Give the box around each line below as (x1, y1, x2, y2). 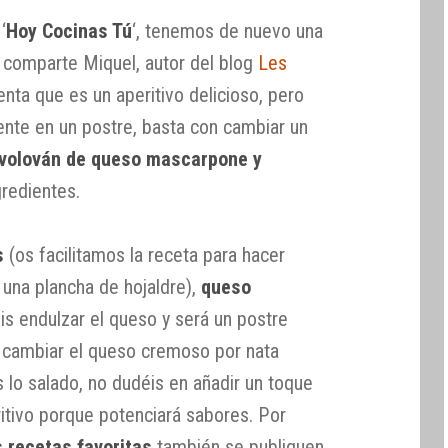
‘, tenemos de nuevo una (132, 19, 324, 44)
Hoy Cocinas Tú (6, 19, 133, 44)
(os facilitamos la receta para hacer (4, 243, 286, 268)
